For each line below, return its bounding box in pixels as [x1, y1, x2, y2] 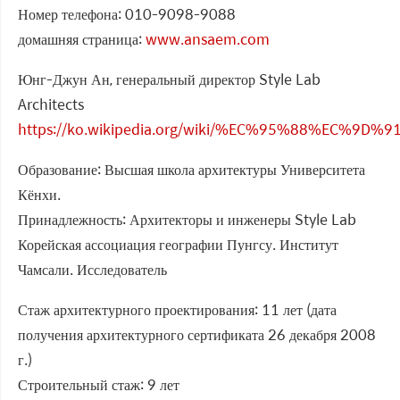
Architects [18, 93, 84, 116]
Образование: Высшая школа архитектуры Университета [18, 158, 365, 181]
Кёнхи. [18, 183, 61, 206]
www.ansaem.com [146, 28, 270, 51]
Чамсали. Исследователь [18, 258, 167, 281]
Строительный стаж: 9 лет [18, 373, 179, 396]
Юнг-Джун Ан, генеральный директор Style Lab [18, 68, 321, 91]
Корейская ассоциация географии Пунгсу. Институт [18, 233, 338, 256]
